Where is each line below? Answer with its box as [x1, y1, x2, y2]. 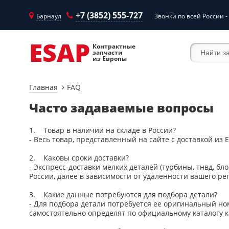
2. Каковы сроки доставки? [29, 153, 129, 163]
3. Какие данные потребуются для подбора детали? [29, 190, 217, 199]
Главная [29, 82, 58, 92]
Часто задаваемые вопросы [29, 99, 214, 116]
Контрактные [93, 42, 135, 51]
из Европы [93, 54, 127, 63]
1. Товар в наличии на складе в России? [29, 125, 176, 135]
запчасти [93, 48, 123, 57]
